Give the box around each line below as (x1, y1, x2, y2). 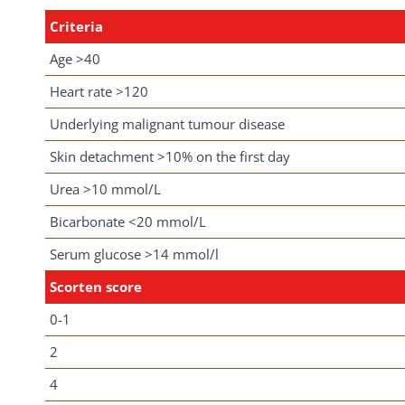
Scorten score (50, 278, 142, 297)
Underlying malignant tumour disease (50, 115, 285, 134)
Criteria (50, 17, 103, 36)
